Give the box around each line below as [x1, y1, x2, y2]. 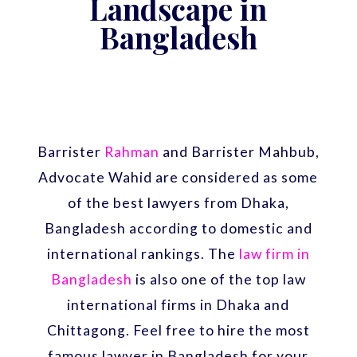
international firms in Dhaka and [67, 296, 290, 313]
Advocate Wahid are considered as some [38, 168, 319, 186]
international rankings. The [46, 245, 239, 262]
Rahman [104, 143, 159, 160]
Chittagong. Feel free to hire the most [46, 321, 310, 339]
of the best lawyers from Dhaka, [67, 194, 289, 211]
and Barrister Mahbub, [159, 143, 320, 160]
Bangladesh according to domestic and [44, 219, 312, 237]
